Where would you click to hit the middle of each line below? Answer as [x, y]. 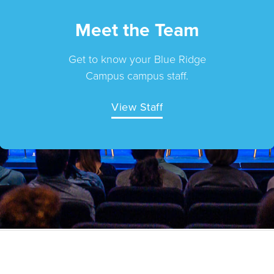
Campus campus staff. [137, 76]
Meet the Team [137, 30]
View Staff [137, 107]
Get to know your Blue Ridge [137, 59]
